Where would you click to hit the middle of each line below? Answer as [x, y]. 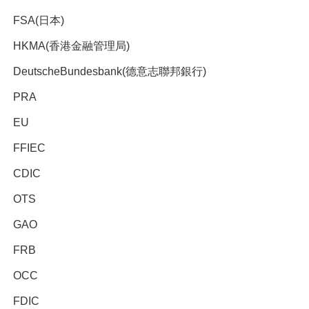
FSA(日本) [38, 20]
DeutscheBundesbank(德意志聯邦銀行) [109, 71]
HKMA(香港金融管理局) [71, 46]
